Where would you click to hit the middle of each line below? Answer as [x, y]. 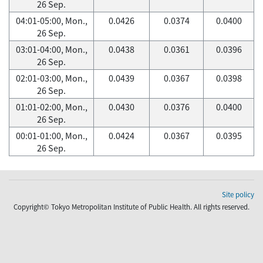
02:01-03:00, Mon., [51, 78]
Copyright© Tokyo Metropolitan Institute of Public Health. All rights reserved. [131, 207]
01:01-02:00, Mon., [51, 107]
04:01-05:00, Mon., [51, 21]
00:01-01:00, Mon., [51, 136]
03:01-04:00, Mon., [51, 49]
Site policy [238, 195]
